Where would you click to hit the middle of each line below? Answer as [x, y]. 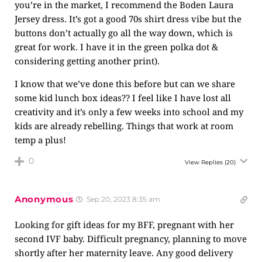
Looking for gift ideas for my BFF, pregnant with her [124, 225]
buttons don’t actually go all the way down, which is [124, 33]
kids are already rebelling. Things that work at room [124, 126]
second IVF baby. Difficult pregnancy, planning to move [131, 239]
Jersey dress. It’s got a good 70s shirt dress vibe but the [128, 19]
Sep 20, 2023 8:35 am [123, 199]
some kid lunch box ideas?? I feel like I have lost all [123, 98]
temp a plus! [40, 140]
